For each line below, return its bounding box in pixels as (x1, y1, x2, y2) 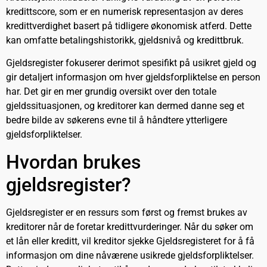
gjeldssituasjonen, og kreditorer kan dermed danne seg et (6, 100, 244, 112)
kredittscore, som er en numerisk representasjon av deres (6, 6, 243, 18)
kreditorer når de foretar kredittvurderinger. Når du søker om (6, 221, 253, 232)
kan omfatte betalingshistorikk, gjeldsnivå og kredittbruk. (6, 35, 244, 46)
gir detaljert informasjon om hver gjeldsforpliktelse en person (6, 72, 260, 83)
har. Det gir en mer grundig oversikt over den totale (6, 86, 216, 98)
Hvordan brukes (6, 150, 141, 173)
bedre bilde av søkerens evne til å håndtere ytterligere (6, 114, 227, 126)
